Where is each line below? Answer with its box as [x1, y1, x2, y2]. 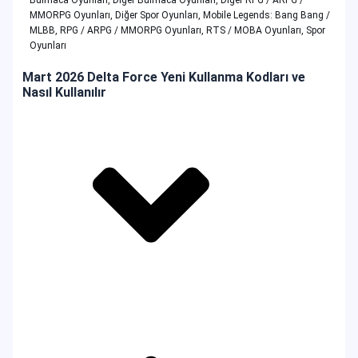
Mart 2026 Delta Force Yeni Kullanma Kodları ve [22, 69, 305, 85]
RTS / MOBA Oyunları [206, 24, 302, 36]
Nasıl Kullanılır [22, 84, 106, 100]
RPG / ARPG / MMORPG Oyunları [60, 24, 202, 36]
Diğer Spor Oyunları [115, 9, 199, 21]
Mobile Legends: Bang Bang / [203, 9, 331, 21]
